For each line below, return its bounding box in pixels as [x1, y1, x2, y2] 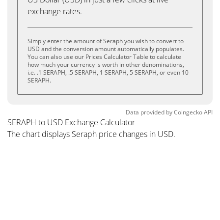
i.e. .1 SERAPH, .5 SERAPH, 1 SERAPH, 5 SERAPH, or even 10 [27, 68, 189, 77]
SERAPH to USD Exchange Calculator [7, 117, 135, 128]
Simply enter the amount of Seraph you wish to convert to [27, 37, 184, 45]
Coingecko [174, 108, 202, 116]
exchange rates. [27, 6, 82, 17]
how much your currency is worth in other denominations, [27, 60, 184, 69]
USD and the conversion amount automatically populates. [27, 45, 184, 53]
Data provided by [126, 108, 172, 116]
